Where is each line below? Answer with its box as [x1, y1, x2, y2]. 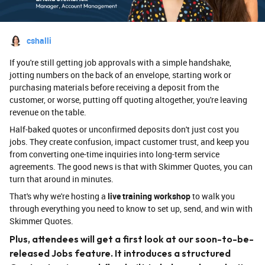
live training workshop [108, 190, 190, 202]
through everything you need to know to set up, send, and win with [9, 203, 253, 215]
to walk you [190, 190, 235, 202]
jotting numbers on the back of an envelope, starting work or [9, 69, 231, 81]
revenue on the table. [9, 106, 86, 118]
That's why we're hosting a [9, 190, 108, 202]
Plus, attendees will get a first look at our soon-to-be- [9, 233, 254, 245]
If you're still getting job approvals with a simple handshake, [9, 57, 231, 69]
